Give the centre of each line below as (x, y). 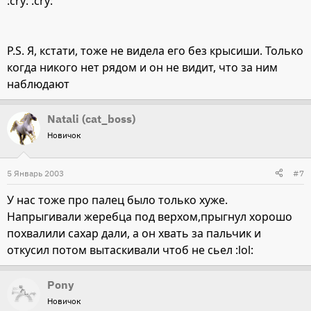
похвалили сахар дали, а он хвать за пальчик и (134, 233)
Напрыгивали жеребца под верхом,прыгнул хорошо (150, 216)
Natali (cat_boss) (91, 118)
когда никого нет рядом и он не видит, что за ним (142, 67)
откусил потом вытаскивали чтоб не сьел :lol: (130, 250)
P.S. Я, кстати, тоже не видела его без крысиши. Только (155, 50)
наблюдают (38, 84)
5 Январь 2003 (35, 173)
